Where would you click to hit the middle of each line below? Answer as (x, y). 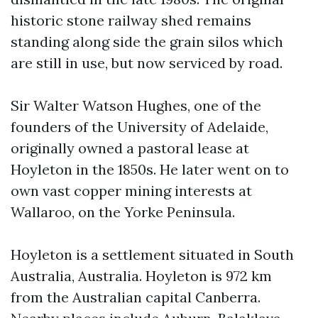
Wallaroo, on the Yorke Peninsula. (123, 212)
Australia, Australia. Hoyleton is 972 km (141, 275)
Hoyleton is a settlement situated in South (152, 254)
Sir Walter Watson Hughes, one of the (136, 105)
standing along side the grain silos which (147, 41)
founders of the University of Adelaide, (139, 126)
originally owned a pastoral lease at (130, 148)
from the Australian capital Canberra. (136, 297)
